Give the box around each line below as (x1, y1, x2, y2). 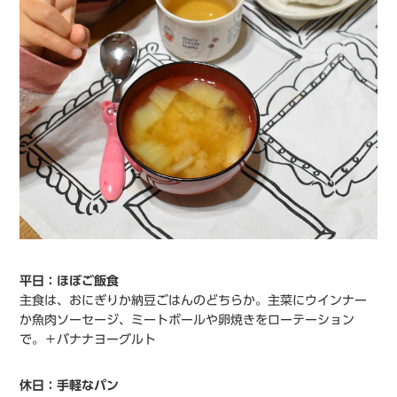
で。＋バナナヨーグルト (19, 333, 157, 346)
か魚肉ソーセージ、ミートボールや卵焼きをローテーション (19, 314, 355, 327)
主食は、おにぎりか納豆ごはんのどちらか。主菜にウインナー (19, 294, 368, 307)
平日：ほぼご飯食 (19, 275, 120, 288)
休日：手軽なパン (19, 379, 120, 393)
